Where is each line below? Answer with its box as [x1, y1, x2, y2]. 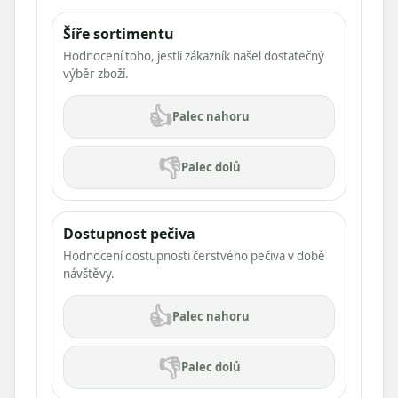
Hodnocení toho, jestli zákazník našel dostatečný [63, 47, 324, 64]
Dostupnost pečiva [63, 223, 195, 243]
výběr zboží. [63, 65, 129, 82]
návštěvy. [63, 265, 115, 282]
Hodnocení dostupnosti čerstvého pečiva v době [63, 247, 325, 264]
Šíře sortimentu [63, 23, 174, 44]
